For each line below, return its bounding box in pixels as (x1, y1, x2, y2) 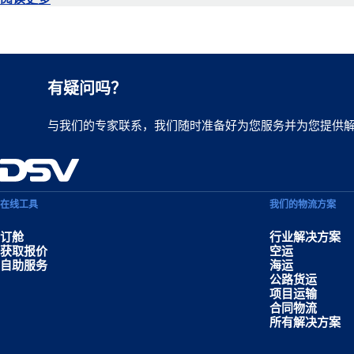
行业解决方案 (269, 230, 341, 244)
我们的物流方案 (269, 199, 337, 211)
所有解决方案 (269, 315, 341, 330)
